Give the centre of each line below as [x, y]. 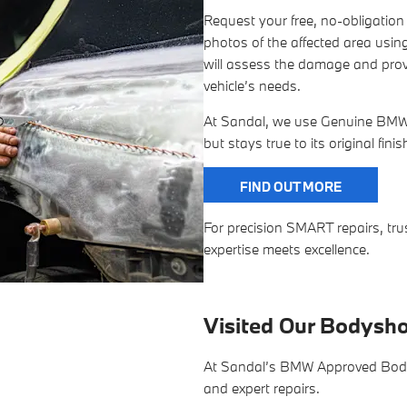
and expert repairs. [262, 388]
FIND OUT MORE [291, 187]
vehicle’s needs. [252, 86]
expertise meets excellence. [287, 249]
